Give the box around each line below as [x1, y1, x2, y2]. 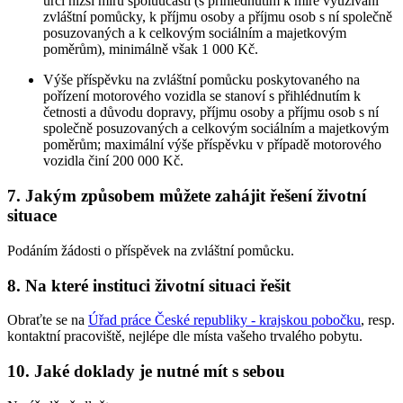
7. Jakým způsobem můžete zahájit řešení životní [7, 186, 366, 206]
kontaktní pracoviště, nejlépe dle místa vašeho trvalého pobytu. [7, 328, 363, 345]
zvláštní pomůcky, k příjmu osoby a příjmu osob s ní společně [43, 9, 392, 25]
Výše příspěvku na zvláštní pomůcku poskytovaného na [43, 72, 360, 88]
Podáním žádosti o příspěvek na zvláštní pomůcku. [7, 242, 294, 258]
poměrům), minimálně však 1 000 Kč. [43, 41, 258, 58]
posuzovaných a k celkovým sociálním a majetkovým [43, 25, 346, 41]
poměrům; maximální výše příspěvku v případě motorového [43, 137, 381, 153]
